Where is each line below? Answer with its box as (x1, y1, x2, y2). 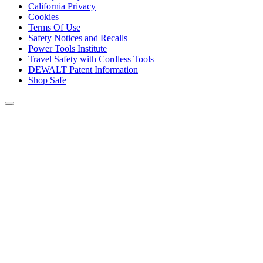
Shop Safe (28, 75, 66, 86)
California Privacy (28, 1, 96, 12)
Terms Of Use (28, 22, 80, 33)
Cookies (28, 12, 59, 22)
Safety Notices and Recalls (28, 33, 127, 43)
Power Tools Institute (28, 43, 107, 54)
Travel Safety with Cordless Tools (28, 54, 154, 65)
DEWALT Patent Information (28, 65, 138, 75)
